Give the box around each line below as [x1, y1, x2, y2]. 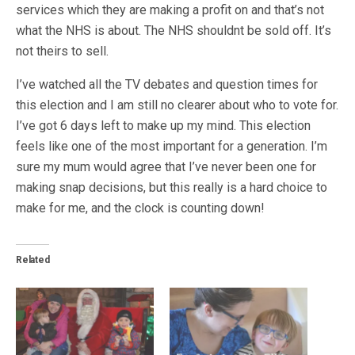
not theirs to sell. [16, 44, 109, 59]
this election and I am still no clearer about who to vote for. [16, 97, 338, 113]
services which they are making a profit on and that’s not [16, 2, 324, 17]
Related [16, 254, 50, 265]
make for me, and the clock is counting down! [16, 200, 265, 216]
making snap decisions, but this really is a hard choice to [16, 180, 327, 195]
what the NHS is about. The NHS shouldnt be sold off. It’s [16, 23, 331, 38]
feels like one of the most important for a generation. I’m [16, 139, 327, 154]
